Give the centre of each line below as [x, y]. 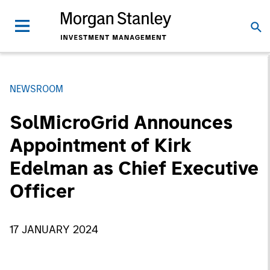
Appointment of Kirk [101, 145]
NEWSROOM [36, 89]
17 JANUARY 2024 [54, 230]
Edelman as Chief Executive [134, 168]
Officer [42, 191]
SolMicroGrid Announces [121, 122]
